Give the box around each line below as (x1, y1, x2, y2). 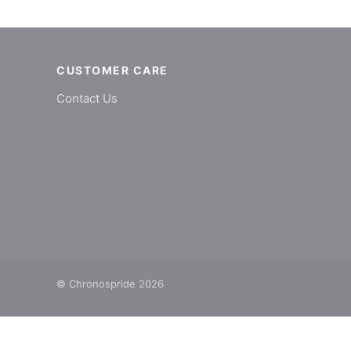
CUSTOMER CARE (56, 63, 169, 77)
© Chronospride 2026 (56, 277, 164, 290)
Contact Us (56, 91, 118, 106)
